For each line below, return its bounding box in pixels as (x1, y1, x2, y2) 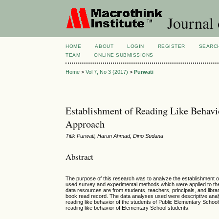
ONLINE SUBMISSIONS (94, 52, 153, 58)
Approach (66, 117, 105, 131)
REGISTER (157, 44, 185, 49)
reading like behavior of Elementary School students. (66, 205, 190, 211)
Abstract (66, 151, 94, 162)
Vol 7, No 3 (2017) (86, 69, 129, 75)
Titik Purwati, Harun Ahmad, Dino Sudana (66, 133, 164, 139)
